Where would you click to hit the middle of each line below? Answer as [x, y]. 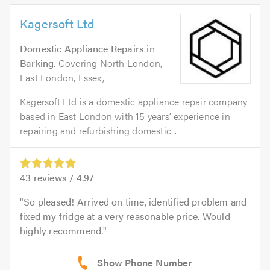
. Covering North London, [108, 63]
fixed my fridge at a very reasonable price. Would [125, 216]
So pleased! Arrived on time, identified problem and [135, 201]
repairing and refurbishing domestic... [99, 130]
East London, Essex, [62, 77]
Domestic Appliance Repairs [82, 48]
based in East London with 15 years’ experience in [125, 116]
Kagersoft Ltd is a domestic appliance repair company [134, 101]
